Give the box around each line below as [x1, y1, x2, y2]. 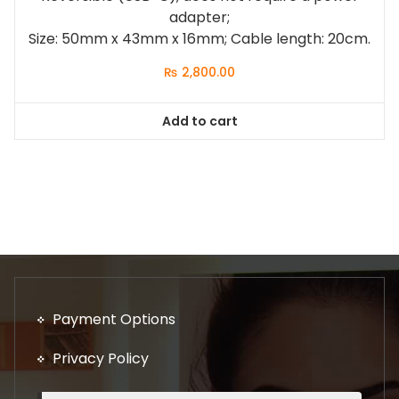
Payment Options [53, 309, 175, 330]
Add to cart [161, 111, 238, 130]
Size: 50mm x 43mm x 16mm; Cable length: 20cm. [28, 28, 370, 50]
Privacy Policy [53, 348, 149, 369]
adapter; [169, 7, 230, 28]
